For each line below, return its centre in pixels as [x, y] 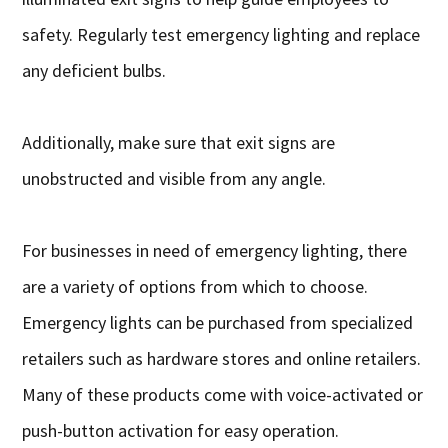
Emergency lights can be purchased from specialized [218, 322]
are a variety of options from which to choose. [195, 286]
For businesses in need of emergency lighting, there [215, 250]
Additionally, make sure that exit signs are [179, 142]
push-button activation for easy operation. [181, 430]
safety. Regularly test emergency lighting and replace [221, 34]
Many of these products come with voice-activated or [223, 394]
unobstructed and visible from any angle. [174, 178]
